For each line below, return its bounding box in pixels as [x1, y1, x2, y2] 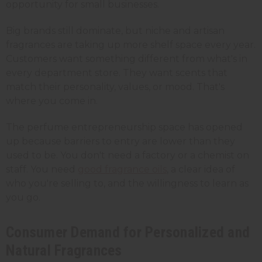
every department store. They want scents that [6, 67, 227, 78]
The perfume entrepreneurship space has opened [6, 121, 243, 133]
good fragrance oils [78, 163, 167, 175]
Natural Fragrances [6, 241, 122, 259]
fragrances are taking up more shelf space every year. [6, 39, 256, 50]
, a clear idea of [167, 163, 235, 175]
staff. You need [6, 163, 78, 175]
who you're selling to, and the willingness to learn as [6, 177, 249, 189]
